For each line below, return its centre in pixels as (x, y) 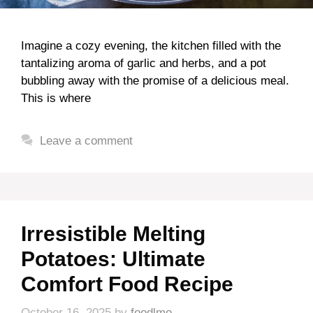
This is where (56, 98)
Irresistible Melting (113, 233)
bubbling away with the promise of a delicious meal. (155, 80)
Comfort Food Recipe (127, 284)
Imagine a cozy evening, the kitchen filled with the (151, 45)
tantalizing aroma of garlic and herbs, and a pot (144, 63)
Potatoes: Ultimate (113, 259)
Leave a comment (87, 140)
